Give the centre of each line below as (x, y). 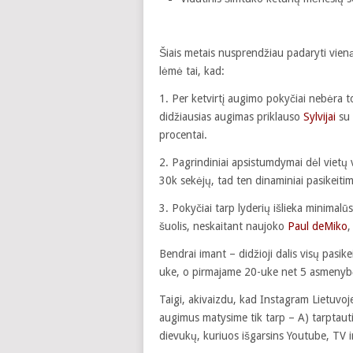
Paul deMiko (318, 226)
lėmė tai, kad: (192, 71)
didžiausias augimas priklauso (231, 116)
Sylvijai (320, 116)
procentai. (183, 134)
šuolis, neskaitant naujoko (223, 226)
